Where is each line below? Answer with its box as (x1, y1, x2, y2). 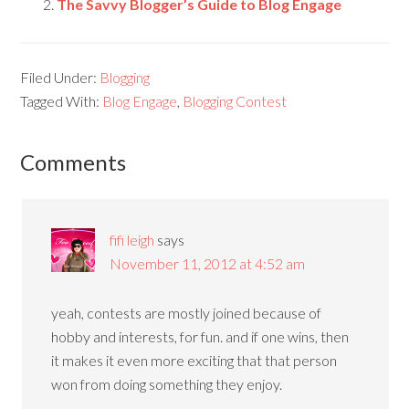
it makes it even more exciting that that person (51, 351, 338, 369)
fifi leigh (110, 231, 155, 248)
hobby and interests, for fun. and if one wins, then (51, 328, 350, 345)
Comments (20, 149, 127, 175)
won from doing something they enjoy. (51, 375, 283, 393)
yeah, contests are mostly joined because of (51, 304, 322, 321)
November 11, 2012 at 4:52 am (110, 255, 306, 272)
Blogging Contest (183, 92, 288, 110)
